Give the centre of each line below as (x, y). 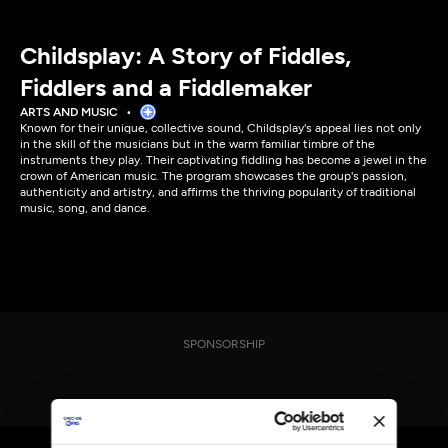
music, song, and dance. (85, 208)
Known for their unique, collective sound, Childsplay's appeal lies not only (220, 128)
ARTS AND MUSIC (69, 112)
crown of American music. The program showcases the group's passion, (213, 176)
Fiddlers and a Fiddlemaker (166, 87)
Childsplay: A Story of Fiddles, (185, 55)
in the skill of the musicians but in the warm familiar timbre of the (197, 144)
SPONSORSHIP (224, 344)
